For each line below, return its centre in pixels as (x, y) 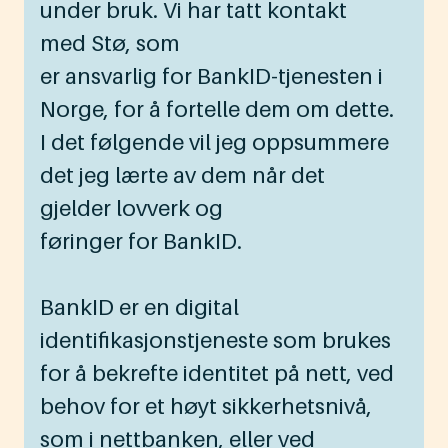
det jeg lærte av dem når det (182, 175)
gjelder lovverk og (131, 208)
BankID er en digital (139, 307)
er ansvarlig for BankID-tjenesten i (211, 76)
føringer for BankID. (143, 241)
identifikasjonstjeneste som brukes (215, 340)
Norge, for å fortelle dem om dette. (217, 109)
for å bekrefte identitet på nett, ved (217, 373)
